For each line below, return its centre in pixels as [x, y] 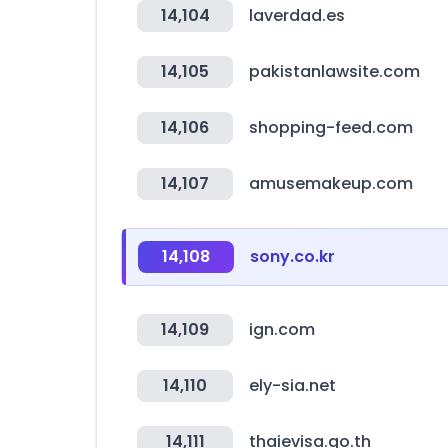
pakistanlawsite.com [334, 71]
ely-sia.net [292, 385]
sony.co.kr [292, 256]
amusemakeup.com [331, 183]
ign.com [282, 329]
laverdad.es [297, 15]
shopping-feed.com [331, 127]
